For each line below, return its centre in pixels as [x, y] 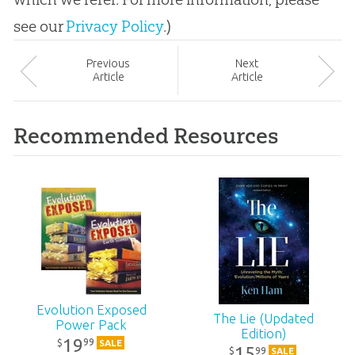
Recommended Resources [145, 136]
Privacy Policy [114, 26]
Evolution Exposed [91, 310]
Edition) [264, 333]
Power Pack [92, 325]
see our [39, 26]
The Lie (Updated [264, 318]
